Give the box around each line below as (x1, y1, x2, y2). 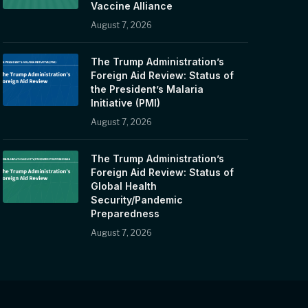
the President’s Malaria (91, 82, 204, 95)
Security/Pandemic (91, 193, 184, 206)
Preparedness (91, 207, 160, 219)
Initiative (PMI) (91, 96, 161, 109)
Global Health (91, 179, 157, 192)
